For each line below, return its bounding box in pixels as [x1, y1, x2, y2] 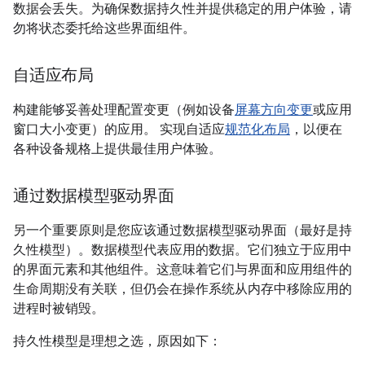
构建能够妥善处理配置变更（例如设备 [13, 102, 235, 118]
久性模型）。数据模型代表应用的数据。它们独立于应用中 [13, 242, 352, 258]
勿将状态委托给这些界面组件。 [13, 20, 196, 37]
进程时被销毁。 [13, 301, 104, 317]
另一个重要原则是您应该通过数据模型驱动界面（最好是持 [13, 222, 352, 239]
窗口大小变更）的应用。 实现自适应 [13, 121, 225, 138]
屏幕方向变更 [235, 102, 313, 118]
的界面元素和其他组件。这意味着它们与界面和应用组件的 [13, 262, 352, 278]
